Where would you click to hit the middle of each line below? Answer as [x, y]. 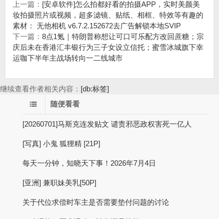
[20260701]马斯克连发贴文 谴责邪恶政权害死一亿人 [107, 124]
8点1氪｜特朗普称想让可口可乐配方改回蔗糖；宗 [123, 37]
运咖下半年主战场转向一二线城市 [68, 58]
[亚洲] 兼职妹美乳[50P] [59, 183]
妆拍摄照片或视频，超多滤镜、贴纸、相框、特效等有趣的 [108, 15]
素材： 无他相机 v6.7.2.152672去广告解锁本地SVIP [97, 26]
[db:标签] [95, 89]
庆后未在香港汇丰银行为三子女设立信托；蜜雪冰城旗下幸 [108, 47]
